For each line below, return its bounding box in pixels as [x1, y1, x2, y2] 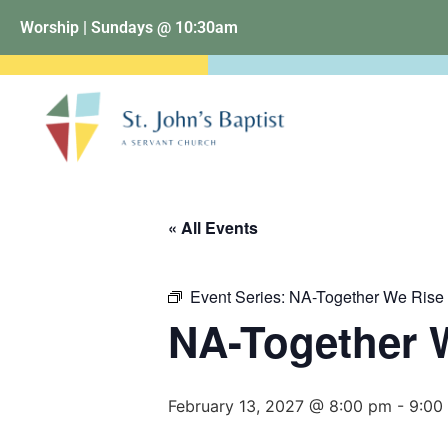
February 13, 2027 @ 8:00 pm [168, 396, 392, 416]
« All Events [168, 216, 258, 239]
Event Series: [190, 285, 289, 308]
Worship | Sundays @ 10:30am [20, 17, 238, 37]
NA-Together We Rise [289, 285, 444, 308]
